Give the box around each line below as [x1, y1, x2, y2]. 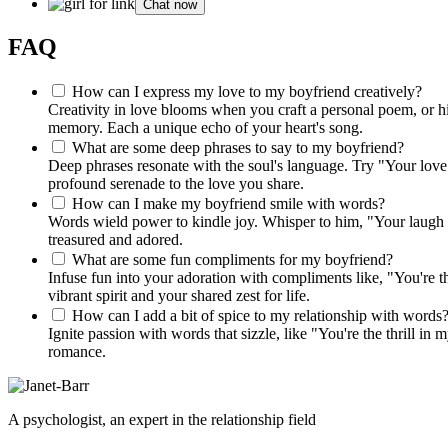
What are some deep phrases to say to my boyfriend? [72, 139, 404, 157]
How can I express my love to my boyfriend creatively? [72, 83, 422, 101]
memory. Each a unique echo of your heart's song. [48, 119, 363, 137]
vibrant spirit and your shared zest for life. [48, 287, 310, 305]
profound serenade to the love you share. [48, 175, 304, 193]
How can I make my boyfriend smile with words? [72, 195, 385, 213]
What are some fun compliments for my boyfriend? [72, 251, 393, 269]
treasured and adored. [48, 231, 183, 249]
